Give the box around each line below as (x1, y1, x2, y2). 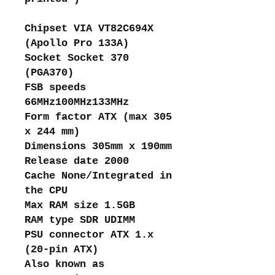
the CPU (25, 184, 68, 196)
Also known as (25, 258, 104, 270)
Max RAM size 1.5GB (25, 199, 135, 211)
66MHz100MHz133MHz (25, 96, 129, 108)
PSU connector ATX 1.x (25, 228, 153, 241)
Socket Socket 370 (25, 52, 129, 64)
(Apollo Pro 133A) (25, 37, 129, 49)
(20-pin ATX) (25, 243, 98, 255)
